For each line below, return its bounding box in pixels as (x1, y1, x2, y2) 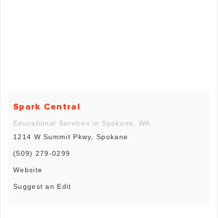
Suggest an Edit (13, 182, 72, 190)
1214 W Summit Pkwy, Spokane (13, 132, 128, 141)
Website (13, 165, 43, 174)
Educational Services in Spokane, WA (13, 119, 150, 127)
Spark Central (13, 101, 80, 112)
